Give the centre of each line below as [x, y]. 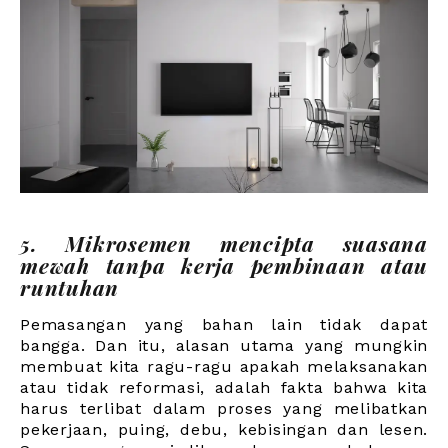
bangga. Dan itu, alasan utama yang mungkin [224, 345]
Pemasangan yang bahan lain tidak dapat [224, 324]
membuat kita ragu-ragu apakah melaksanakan [224, 366]
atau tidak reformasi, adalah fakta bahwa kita [224, 387]
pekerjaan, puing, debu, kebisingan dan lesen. [224, 429]
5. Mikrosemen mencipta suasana [224, 242]
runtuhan [69, 286]
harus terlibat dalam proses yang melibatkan [224, 408]
